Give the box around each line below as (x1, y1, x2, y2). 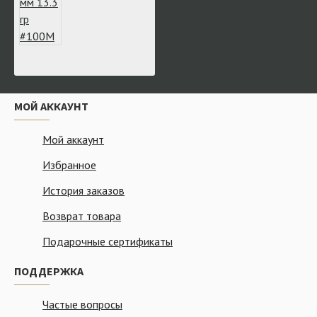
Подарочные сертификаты (42, 234, 173, 248)
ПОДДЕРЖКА (14, 264, 83, 278)
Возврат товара (42, 209, 121, 223)
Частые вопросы (42, 297, 122, 311)
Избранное (42, 158, 96, 172)
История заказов (42, 183, 125, 197)
